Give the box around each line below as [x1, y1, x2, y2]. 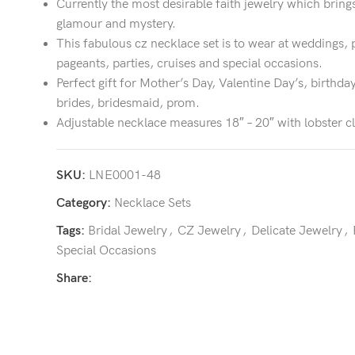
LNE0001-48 [89, 168, 161, 183]
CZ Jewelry [177, 223, 241, 239]
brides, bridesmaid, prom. [56, 96, 200, 111]
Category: [56, 196, 111, 211]
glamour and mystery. [56, 17, 176, 32]
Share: [56, 271, 92, 286]
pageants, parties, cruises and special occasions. [56, 56, 323, 71]
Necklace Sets [114, 196, 191, 211]
